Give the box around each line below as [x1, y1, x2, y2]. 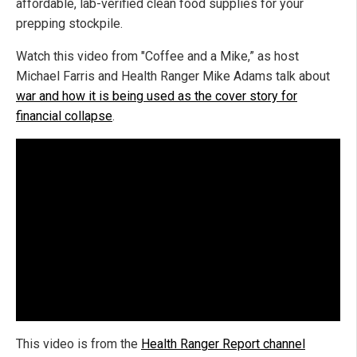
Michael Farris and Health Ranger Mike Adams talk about [16, 68, 330, 84]
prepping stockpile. [16, 15, 123, 31]
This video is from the [16, 335, 141, 351]
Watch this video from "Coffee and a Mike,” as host [16, 48, 299, 64]
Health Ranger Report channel [141, 335, 305, 351]
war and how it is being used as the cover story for [16, 88, 297, 104]
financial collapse [16, 108, 112, 124]
